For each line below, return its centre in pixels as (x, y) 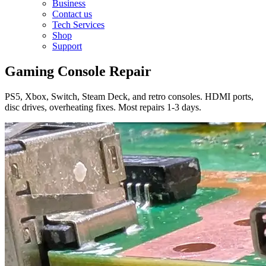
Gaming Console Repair (78, 72)
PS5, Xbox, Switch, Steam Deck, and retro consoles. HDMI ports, (129, 97)
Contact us (72, 14)
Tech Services (78, 25)
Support (67, 46)
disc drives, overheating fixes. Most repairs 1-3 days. (103, 107)
